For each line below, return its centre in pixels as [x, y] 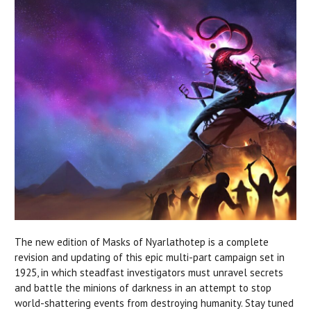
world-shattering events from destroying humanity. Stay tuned [154, 303]
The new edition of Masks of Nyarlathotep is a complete [142, 242]
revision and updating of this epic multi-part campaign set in [150, 257]
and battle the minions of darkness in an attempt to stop [143, 288]
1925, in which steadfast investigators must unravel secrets [149, 272]
